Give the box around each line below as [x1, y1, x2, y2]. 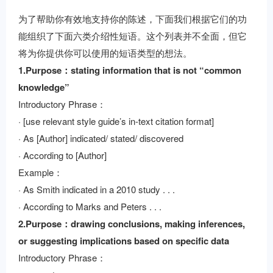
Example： [18, 166, 63, 179]
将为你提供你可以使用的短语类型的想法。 [18, 46, 192, 59]
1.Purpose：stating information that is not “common [18, 63, 241, 77]
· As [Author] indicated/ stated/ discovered [18, 132, 183, 144]
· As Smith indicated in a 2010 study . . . [18, 183, 175, 196]
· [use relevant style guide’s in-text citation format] [18, 115, 214, 127]
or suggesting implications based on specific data [18, 234, 229, 247]
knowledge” [18, 80, 69, 94]
